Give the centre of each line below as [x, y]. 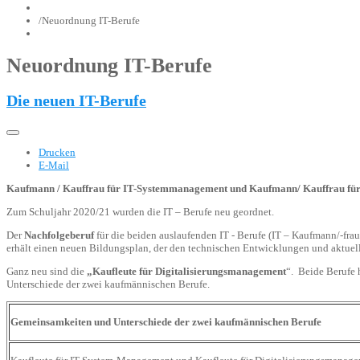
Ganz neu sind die [47, 271]
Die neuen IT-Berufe [76, 100]
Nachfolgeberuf [59, 235]
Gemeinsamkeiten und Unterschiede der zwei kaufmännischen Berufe [166, 321]
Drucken [57, 152]
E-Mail [54, 165]
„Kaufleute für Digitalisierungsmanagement [186, 271]
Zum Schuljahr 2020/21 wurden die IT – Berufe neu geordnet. [141, 211]
